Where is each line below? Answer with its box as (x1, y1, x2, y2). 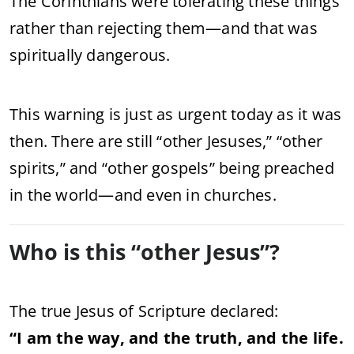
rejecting (97, 17, 167, 39)
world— (55, 183, 115, 205)
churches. (204, 183, 277, 205)
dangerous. (86, 43, 171, 66)
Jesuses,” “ (206, 130, 283, 152)
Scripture (137, 299, 210, 322)
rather (9, 17, 60, 39)
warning (44, 103, 109, 125)
